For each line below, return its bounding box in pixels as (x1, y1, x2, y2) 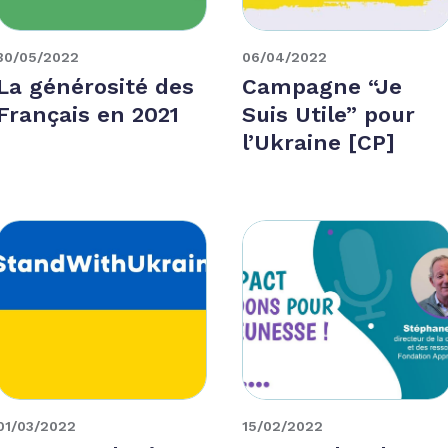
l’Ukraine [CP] (241, 129, 395, 155)
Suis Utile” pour (241, 101, 415, 127)
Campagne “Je (241, 73, 402, 99)
